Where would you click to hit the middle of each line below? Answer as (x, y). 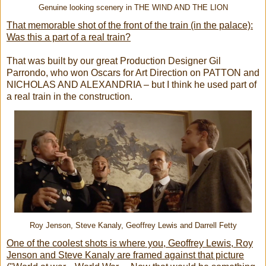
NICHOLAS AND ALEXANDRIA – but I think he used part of (132, 85)
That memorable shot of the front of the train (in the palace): (130, 26)
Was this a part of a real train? (69, 37)
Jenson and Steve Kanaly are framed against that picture (125, 255)
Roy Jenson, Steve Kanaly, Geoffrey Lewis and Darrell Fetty (133, 226)
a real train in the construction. (69, 97)
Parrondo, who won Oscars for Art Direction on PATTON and (133, 73)
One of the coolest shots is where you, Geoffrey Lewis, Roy (130, 243)
